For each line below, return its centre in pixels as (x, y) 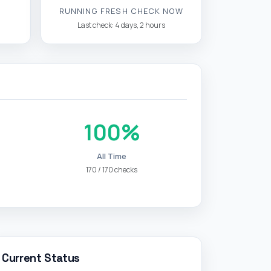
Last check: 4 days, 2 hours (121, 25)
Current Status (41, 258)
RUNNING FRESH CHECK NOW (121, 11)
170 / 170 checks (112, 169)
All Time (112, 156)
